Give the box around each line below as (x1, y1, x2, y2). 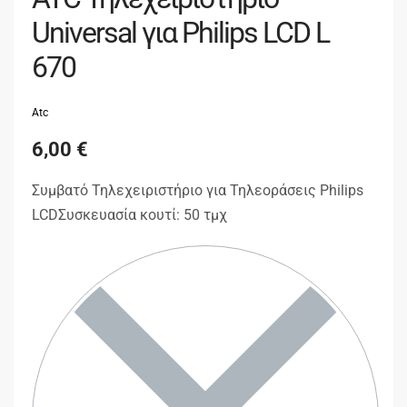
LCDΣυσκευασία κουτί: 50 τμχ (32, 205, 227, 223)
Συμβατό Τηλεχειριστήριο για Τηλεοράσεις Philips (32, 181, 363, 199)
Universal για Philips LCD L (32, 15, 329, 51)
